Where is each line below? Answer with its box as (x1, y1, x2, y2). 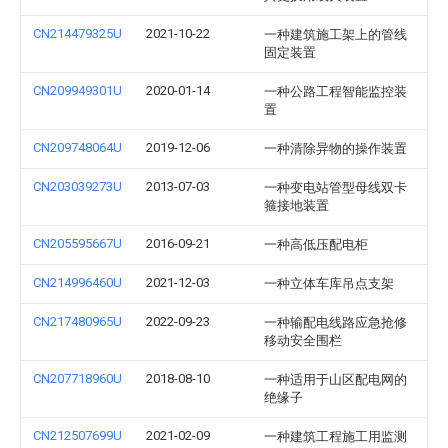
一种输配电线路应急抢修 (264, 315, 407, 330)
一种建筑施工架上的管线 (264, 27, 407, 42)
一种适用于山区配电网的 (264, 372, 407, 387)
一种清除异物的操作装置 (264, 141, 407, 156)
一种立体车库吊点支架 (264, 276, 394, 291)
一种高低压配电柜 (264, 237, 368, 252)
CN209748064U (33, 140, 122, 155)
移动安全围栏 (264, 333, 342, 348)
